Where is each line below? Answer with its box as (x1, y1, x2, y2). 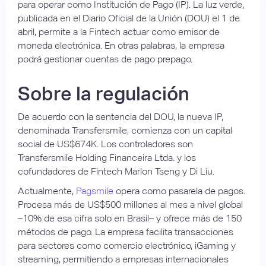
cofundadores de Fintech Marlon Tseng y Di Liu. (18, 165, 214, 177)
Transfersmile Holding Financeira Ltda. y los (18, 151, 196, 163)
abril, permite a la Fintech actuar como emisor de (18, 26, 220, 37)
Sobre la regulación (18, 83, 189, 104)
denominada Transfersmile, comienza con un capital (18, 124, 232, 136)
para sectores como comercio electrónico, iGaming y (18, 239, 236, 251)
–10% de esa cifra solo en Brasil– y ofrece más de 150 (18, 212, 242, 224)
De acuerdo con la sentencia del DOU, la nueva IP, (18, 110, 223, 122)
